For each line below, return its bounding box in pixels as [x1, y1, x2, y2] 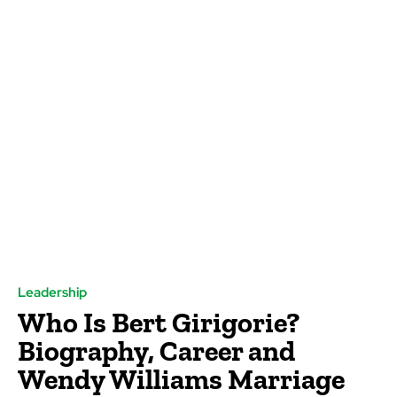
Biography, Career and [18, 334, 295, 369]
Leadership [18, 284, 87, 302]
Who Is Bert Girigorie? [18, 306, 300, 340]
